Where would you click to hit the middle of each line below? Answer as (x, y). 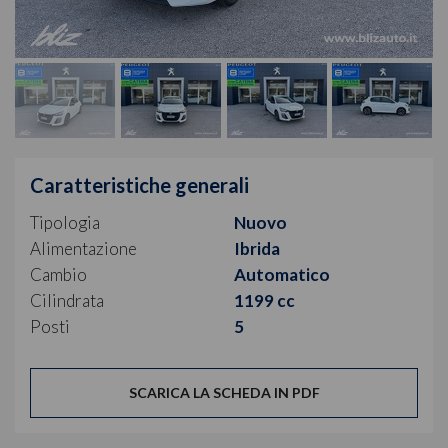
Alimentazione (83, 248)
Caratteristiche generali (139, 184)
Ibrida (257, 248)
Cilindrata (67, 300)
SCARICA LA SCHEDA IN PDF (224, 392)
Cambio (58, 274)
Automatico (282, 274)
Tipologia (65, 222)
